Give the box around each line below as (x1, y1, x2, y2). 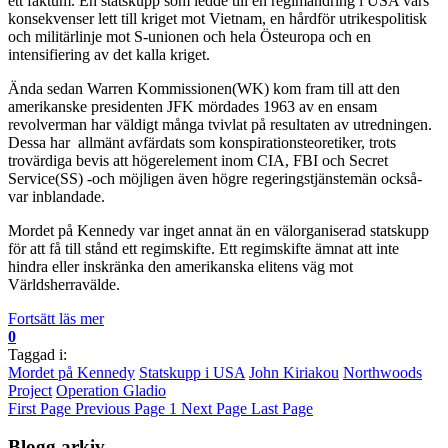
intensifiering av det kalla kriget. (8, 45, 210, 63)
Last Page (251, 399, 313, 417)
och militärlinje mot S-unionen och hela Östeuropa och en (8, 27, 371, 45)
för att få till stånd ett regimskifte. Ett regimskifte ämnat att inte (8, 239, 399, 257)
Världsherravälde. (8, 275, 120, 293)
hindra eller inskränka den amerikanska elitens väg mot (8, 257, 353, 275)
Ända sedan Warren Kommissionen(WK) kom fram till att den (8, 79, 400, 97)
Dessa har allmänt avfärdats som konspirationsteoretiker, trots (8, 133, 396, 151)
